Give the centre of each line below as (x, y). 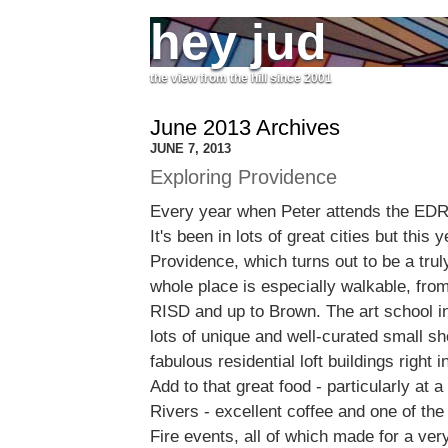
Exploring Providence (243, 177)
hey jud (238, 42)
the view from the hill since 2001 (241, 78)
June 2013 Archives (245, 128)
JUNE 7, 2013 (190, 149)
